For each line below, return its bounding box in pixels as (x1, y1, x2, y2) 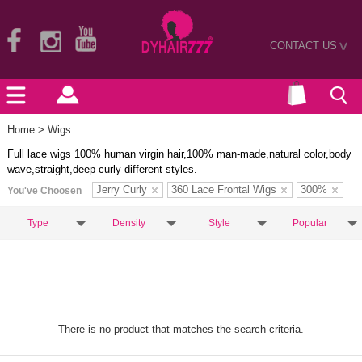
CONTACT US (270, 39, 337, 52)
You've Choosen (7, 185, 82, 196)
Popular (292, 217, 327, 229)
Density (112, 217, 145, 229)
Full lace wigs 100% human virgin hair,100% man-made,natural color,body (7, 148, 351, 160)
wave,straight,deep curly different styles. (7, 163, 197, 175)
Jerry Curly (96, 183, 147, 196)
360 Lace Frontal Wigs (171, 183, 276, 196)
